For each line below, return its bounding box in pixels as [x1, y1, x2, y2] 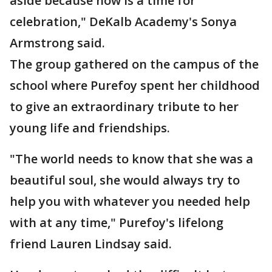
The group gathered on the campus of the [10, 56, 259, 72]
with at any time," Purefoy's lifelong [10, 214, 223, 231]
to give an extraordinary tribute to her [10, 98, 239, 115]
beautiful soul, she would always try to [10, 172, 240, 188]
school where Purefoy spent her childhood [10, 77, 260, 93]
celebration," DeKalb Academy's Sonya [10, 13, 237, 30]
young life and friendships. [10, 120, 173, 136]
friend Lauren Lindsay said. [10, 236, 172, 252]
